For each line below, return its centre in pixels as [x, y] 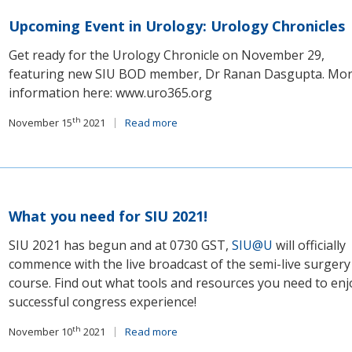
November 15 [41, 123]
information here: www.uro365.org [111, 93]
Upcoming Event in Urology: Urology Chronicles [177, 26]
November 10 [41, 332]
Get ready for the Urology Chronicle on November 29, [167, 55]
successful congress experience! [103, 302]
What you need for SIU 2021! [108, 216]
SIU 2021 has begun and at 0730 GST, [121, 245]
